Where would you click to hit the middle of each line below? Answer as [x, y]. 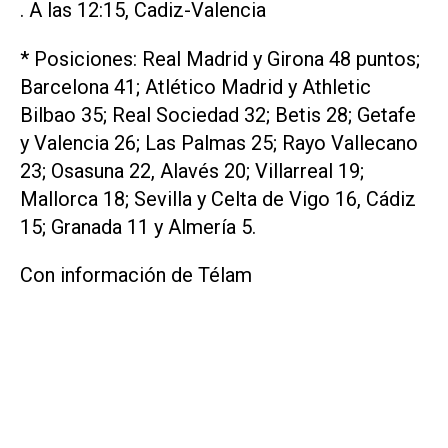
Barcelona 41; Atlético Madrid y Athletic [195, 86]
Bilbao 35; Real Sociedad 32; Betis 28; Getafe [218, 114]
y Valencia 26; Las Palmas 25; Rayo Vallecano [219, 142]
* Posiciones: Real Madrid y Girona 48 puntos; [220, 58]
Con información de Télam [136, 275]
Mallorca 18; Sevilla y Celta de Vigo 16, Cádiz [218, 198]
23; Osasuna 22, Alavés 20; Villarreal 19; [192, 170]
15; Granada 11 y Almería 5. [138, 226]
